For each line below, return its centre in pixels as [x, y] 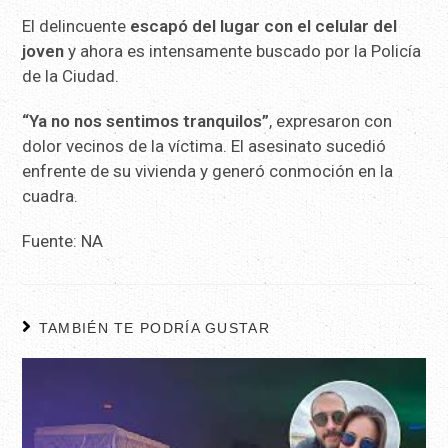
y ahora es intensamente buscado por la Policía [243, 50]
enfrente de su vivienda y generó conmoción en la [208, 170]
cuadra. [50, 195]
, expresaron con [331, 120]
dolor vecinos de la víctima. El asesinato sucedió [204, 145]
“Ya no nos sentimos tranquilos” [146, 120]
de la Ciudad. [71, 75]
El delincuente [74, 25]
